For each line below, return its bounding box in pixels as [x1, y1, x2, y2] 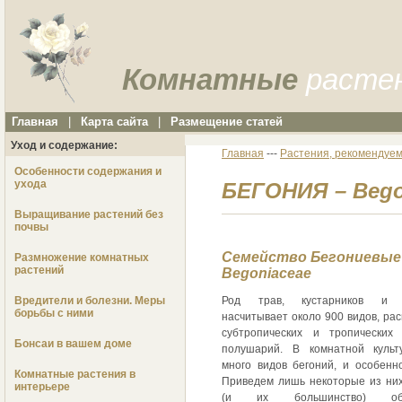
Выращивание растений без [14, 208, 163, 222]
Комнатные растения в [14, 368, 135, 381]
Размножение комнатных [14, 251, 149, 265]
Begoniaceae [222, 266, 311, 282]
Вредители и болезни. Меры [14, 294, 165, 308]
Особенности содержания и [14, 165, 162, 179]
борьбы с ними [14, 307, 93, 320]
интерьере [14, 380, 70, 394]
